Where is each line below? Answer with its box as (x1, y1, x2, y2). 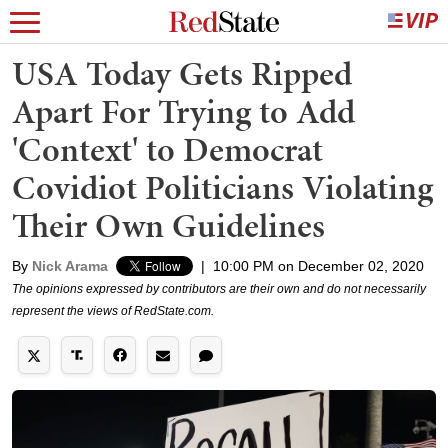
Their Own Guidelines (12, 202, 325, 249)
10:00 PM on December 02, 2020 (213, 258, 424, 274)
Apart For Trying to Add (12, 88, 355, 135)
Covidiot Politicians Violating (12, 164, 433, 211)
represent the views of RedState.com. (12, 304, 214, 318)
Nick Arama (32, 258, 108, 274)
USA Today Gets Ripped (12, 50, 352, 97)
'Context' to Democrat (12, 126, 323, 173)
